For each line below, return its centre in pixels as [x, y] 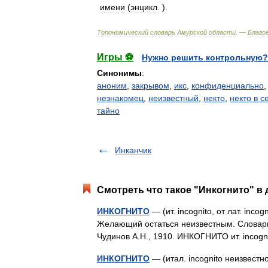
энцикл [144, 7]
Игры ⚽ [115, 57]
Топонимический [123, 32]
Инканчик [133, 150]
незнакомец [120, 98]
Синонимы [119, 73]
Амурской [192, 32]
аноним [112, 86]
